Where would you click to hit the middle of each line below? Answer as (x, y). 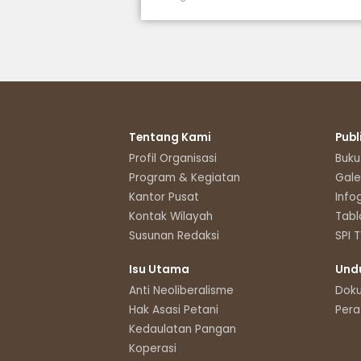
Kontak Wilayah (171, 216)
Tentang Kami (170, 137)
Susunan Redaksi (174, 235)
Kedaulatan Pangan (183, 329)
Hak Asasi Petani (174, 309)
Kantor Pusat (164, 197)
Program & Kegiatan (185, 177)
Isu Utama (159, 269)
